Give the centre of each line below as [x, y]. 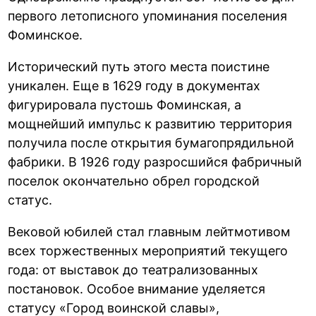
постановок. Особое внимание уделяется [137, 288]
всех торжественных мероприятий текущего [148, 250]
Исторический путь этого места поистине [139, 66]
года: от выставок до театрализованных [133, 269]
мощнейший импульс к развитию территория [150, 123]
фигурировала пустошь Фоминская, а [125, 104]
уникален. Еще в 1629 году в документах [134, 85]
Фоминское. [45, 35]
